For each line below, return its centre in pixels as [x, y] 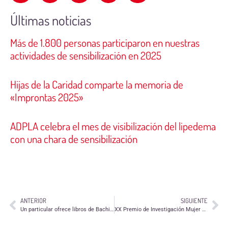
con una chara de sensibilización [74, 139]
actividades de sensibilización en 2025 [86, 55]
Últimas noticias [51, 20]
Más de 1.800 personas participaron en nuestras [105, 43]
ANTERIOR [33, 201]
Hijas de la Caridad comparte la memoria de [97, 84]
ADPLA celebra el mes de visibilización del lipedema [113, 126]
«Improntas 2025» [47, 97]
